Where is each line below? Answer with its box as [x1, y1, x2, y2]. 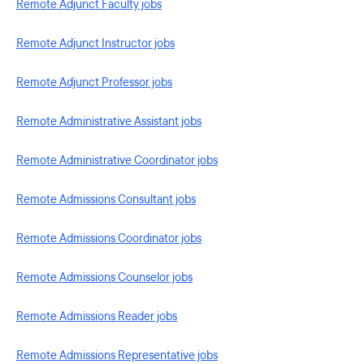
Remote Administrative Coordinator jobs [16, 153, 218, 168]
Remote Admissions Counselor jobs [16, 270, 193, 285]
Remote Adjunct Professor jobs [16, 75, 172, 90]
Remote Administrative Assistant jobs [16, 114, 201, 129]
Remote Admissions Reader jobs [16, 309, 177, 324]
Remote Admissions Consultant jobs [16, 192, 196, 207]
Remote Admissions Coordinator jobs [16, 231, 201, 246]
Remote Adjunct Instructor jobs [16, 36, 175, 51]
